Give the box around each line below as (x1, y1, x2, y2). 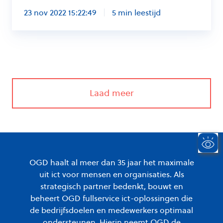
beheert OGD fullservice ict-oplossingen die (30, 192, 193, 204)
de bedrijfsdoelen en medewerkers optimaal (30, 204, 193, 216)
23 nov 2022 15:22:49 (24, 7, 97, 18)
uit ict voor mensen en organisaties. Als (39, 168, 184, 180)
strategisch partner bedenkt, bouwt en (40, 180, 183, 192)
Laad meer (90, 87, 133, 100)
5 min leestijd (111, 7, 161, 18)
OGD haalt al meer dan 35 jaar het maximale (29, 156, 194, 168)
